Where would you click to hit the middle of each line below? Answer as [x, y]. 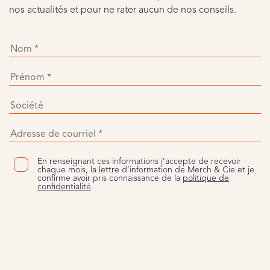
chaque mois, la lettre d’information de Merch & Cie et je [146, 170]
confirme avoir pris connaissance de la [110, 178]
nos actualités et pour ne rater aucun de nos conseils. [123, 10]
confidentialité [64, 187]
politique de [206, 178]
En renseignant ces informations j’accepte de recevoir [139, 162]
